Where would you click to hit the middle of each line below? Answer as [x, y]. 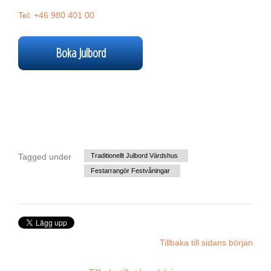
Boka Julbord [80, 53]
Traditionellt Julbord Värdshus [134, 156]
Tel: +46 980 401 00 [56, 15]
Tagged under [45, 157]
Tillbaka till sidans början [206, 243]
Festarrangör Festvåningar [130, 171]
